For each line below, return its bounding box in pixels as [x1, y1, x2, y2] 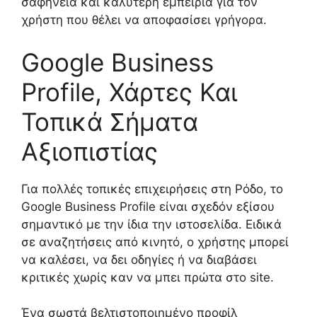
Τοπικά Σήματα [21, 106, 198, 137]
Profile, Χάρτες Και [21, 76, 237, 107]
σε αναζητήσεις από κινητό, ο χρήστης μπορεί [21, 234, 289, 249]
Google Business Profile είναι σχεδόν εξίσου [21, 199, 275, 214]
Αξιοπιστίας [21, 136, 158, 166]
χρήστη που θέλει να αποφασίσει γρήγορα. [21, 13, 267, 28]
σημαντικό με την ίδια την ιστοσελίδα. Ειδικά [21, 217, 282, 231]
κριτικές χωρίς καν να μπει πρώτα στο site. [21, 270, 274, 284]
